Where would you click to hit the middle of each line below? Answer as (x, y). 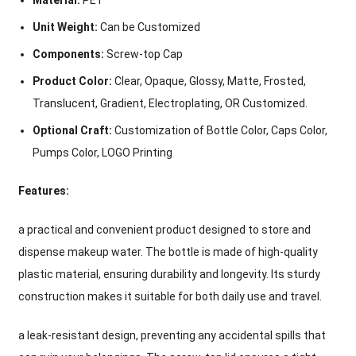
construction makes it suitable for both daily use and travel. (170, 297)
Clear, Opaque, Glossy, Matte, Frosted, (209, 81)
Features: (44, 191)
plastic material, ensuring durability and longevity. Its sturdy (170, 275)
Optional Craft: (73, 131)
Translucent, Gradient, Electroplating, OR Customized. (170, 104)
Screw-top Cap (144, 54)
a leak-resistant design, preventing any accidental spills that (172, 336)
